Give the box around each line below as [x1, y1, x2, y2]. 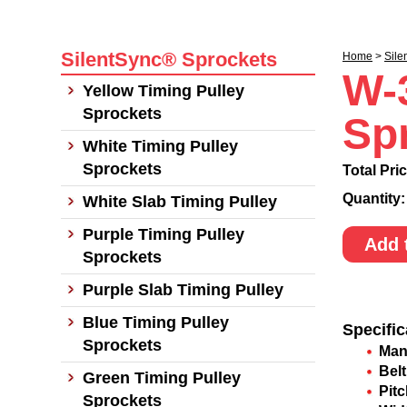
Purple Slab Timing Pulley [83, 281, 283, 299]
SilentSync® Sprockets [61, 48, 277, 71]
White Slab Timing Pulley [83, 193, 277, 211]
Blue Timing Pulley [83, 313, 229, 332]
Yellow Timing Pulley [83, 82, 244, 100]
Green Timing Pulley [83, 369, 241, 387]
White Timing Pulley [83, 137, 238, 155]
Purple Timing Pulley [83, 225, 244, 243]
